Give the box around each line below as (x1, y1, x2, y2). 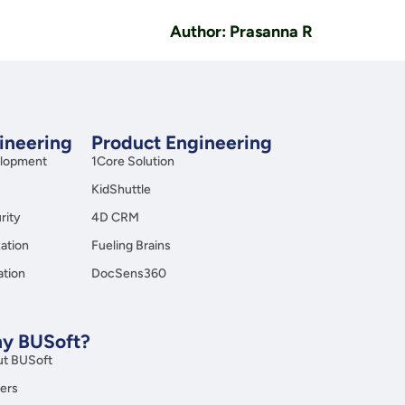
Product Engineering (91, 131, 273, 154)
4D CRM (91, 210, 140, 225)
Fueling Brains (91, 238, 172, 253)
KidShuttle (91, 182, 152, 197)
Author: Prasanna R (169, 22, 313, 42)
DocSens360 (91, 266, 167, 281)
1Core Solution (91, 154, 175, 169)
